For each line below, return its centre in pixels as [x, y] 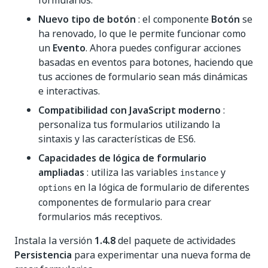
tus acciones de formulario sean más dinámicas [143, 77]
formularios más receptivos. [100, 217]
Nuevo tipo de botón [87, 19]
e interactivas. [69, 91]
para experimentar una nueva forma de [161, 255]
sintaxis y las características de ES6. [117, 139]
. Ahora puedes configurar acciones [163, 48]
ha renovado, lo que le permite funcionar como [142, 33]
